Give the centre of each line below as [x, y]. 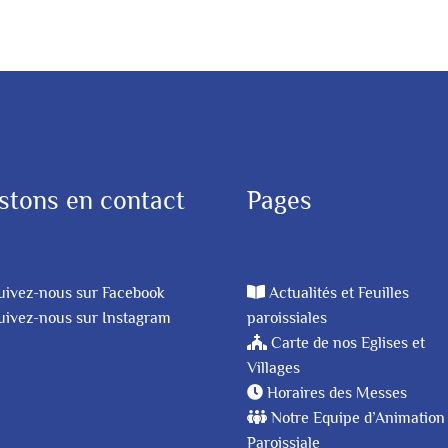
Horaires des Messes [337, 392]
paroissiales [287, 317]
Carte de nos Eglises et [348, 342]
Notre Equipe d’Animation [358, 417]
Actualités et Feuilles [339, 292]
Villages [274, 367]
